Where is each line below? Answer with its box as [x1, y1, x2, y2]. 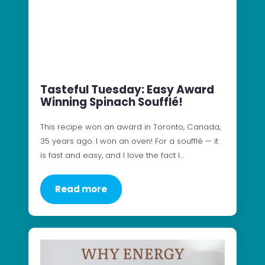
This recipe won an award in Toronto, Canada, [40, 121, 221, 133]
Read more [55, 183, 107, 196]
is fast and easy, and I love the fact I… [40, 150, 184, 161]
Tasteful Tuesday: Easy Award [40, 82, 214, 98]
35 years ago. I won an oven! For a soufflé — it [40, 135, 218, 147]
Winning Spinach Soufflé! [40, 94, 183, 111]
